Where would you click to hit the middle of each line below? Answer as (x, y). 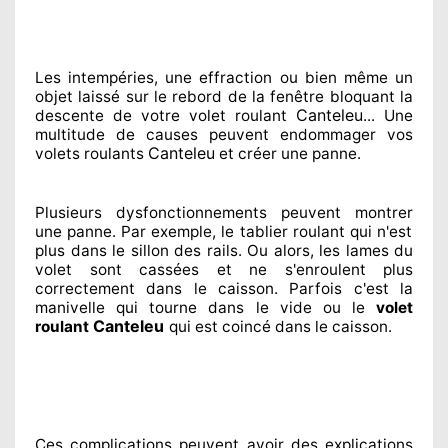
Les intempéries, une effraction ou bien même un (224, 77)
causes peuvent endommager (255, 134)
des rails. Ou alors (239, 250)
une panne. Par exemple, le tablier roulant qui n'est (223, 231)
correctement (85, 288)
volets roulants (91, 153)
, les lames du (361, 250)
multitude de (85, 134)
